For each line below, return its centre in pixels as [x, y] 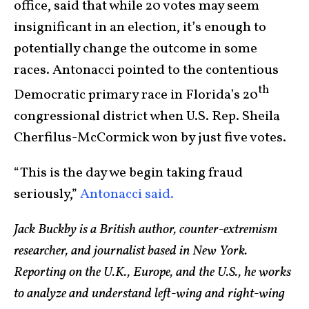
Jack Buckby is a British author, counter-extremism [146, 229]
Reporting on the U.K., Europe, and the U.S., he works [152, 272]
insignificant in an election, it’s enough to [140, 28]
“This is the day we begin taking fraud [128, 173]
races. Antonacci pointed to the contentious [146, 71]
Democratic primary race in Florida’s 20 [136, 95]
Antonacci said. [127, 194]
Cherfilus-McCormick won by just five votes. [150, 138]
